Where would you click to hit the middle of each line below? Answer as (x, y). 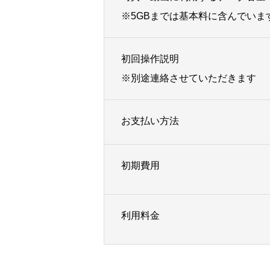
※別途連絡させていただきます (189, 78)
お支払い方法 (150, 121)
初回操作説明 (150, 59)
